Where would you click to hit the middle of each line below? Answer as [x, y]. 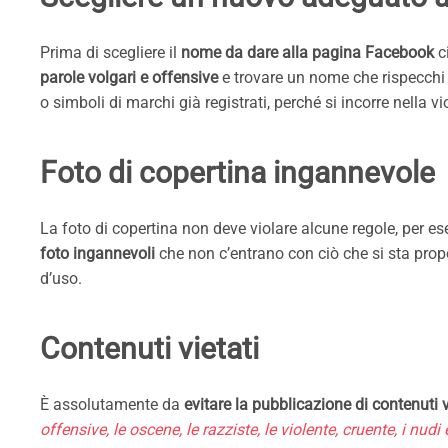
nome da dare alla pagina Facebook [307, 53]
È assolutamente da [112, 405]
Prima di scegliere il [110, 53]
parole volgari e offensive [129, 78]
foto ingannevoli [97, 254]
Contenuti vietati [149, 349]
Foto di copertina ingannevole [237, 173]
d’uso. [61, 279]
